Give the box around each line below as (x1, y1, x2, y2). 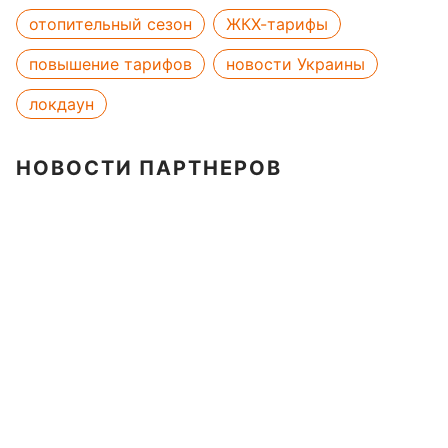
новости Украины (226, 54, 365, 74)
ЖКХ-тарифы (226, 14, 328, 34)
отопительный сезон (29, 14, 192, 34)
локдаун (29, 94, 94, 114)
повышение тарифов (29, 54, 192, 74)
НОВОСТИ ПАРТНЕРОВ (16, 156, 282, 180)
